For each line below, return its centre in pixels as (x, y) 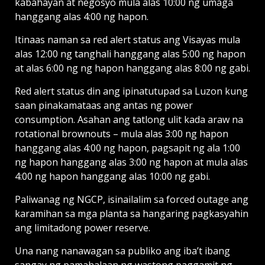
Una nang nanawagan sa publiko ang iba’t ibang (122, 251)
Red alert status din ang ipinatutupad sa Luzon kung (131, 91)
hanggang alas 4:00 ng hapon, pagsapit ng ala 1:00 (127, 148)
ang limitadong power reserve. (83, 227)
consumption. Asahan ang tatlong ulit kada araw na (129, 119)
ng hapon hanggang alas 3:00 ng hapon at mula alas (131, 162)
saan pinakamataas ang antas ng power (104, 105)
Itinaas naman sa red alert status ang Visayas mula (127, 39)
